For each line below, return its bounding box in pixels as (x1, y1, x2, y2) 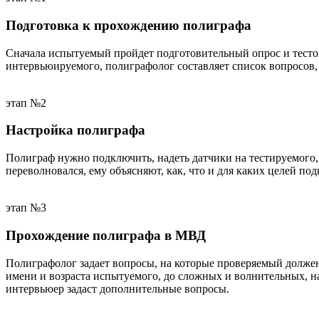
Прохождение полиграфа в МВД (6, 227, 206, 243)
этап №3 (6, 202, 46, 214)
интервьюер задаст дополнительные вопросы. (6, 282, 232, 295)
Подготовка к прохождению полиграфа (6, 17, 251, 33)
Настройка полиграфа (6, 122, 145, 138)
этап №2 (6, 96, 46, 109)
